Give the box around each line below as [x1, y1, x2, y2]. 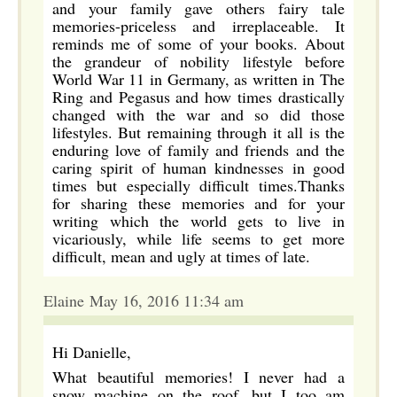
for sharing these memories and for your [52, 192, 345, 214]
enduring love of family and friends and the [52, 139, 345, 160]
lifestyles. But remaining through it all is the [52, 121, 345, 143]
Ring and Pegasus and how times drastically [52, 86, 345, 107]
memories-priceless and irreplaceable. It [52, 15, 345, 36]
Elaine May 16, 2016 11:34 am [43, 290, 244, 311]
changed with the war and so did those [52, 104, 345, 125]
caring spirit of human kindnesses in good [52, 157, 345, 178]
